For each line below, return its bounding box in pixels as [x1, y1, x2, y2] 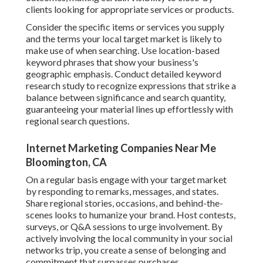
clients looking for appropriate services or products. [26, 4, 234, 15]
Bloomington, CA [26, 156, 107, 169]
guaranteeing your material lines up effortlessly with [26, 103, 233, 115]
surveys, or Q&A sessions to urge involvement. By [26, 221, 222, 232]
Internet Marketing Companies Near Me [26, 141, 216, 155]
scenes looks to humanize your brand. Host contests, [26, 209, 235, 221]
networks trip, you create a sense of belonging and [26, 244, 226, 256]
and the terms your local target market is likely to [26, 33, 222, 45]
